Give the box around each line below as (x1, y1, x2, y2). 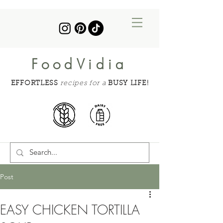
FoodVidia (31, 55, 128, 73)
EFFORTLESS (10, 80, 58, 87)
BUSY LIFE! (108, 80, 149, 87)
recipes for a (60, 80, 106, 87)
